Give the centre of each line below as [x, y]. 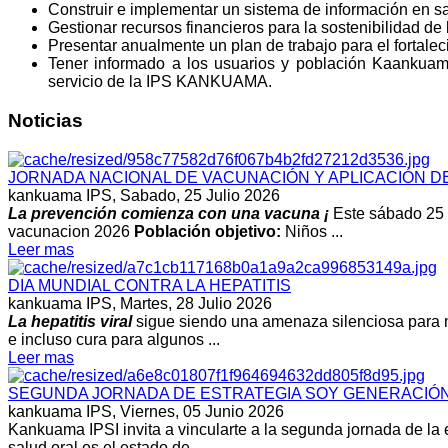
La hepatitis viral [70, 321]
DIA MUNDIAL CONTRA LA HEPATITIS [149, 285]
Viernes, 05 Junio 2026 [202, 411]
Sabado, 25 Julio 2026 [200, 195]
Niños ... [312, 231]
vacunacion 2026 [71, 231]
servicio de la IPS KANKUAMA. [162, 82]
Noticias [45, 120]
